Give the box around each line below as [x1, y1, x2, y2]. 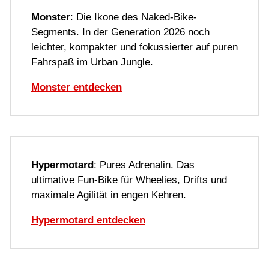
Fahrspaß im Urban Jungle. [31, 56, 153, 68]
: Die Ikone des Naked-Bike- [70, 11, 197, 23]
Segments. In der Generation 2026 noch [31, 26, 210, 38]
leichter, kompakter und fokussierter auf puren [31, 41, 238, 53]
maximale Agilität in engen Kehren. [31, 189, 186, 201]
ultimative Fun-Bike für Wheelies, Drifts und [31, 174, 227, 186]
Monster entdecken [31, 82, 122, 94]
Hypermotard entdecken [31, 214, 145, 226]
